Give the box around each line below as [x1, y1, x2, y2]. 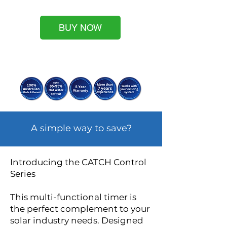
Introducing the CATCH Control [10, 157, 146, 167]
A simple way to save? [30, 123, 132, 134]
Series [10, 169, 35, 179]
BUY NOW [58, 22, 102, 33]
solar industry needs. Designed [10, 215, 143, 225]
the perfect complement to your [10, 204, 150, 214]
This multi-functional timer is [10, 192, 136, 202]
